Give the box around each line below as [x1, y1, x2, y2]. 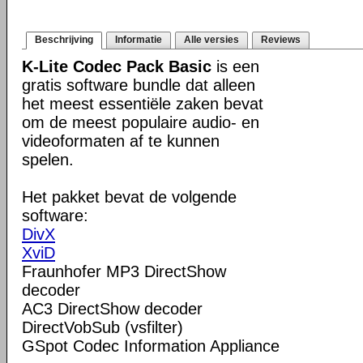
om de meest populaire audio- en [22, 113, 259, 131]
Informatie [115, 34, 162, 45]
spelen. [22, 151, 74, 169]
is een [211, 58, 259, 75]
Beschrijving [35, 34, 93, 45]
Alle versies [184, 34, 239, 45]
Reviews [261, 34, 301, 45]
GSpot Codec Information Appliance [22, 337, 280, 355]
